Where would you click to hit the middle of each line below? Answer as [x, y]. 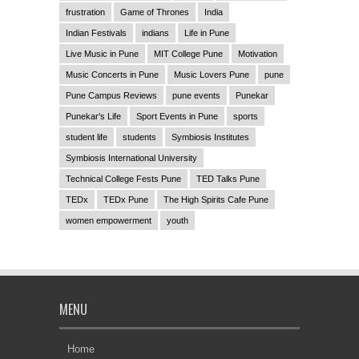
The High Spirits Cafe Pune [216, 199]
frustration [85, 12]
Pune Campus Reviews [111, 95]
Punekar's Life [93, 116]
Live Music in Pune [102, 53]
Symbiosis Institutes [210, 137]
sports [246, 116]
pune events [196, 95]
